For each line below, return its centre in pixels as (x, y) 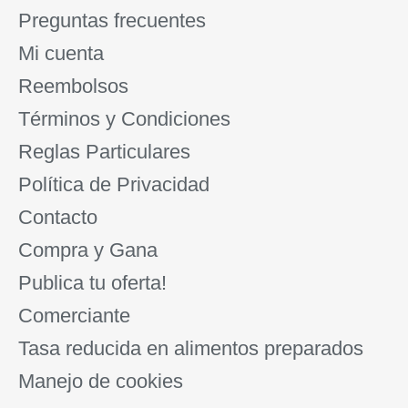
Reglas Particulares (104, 151)
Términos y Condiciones (124, 118)
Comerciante (74, 315)
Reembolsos (73, 86)
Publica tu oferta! (92, 282)
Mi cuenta (61, 53)
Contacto (58, 217)
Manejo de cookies (101, 381)
